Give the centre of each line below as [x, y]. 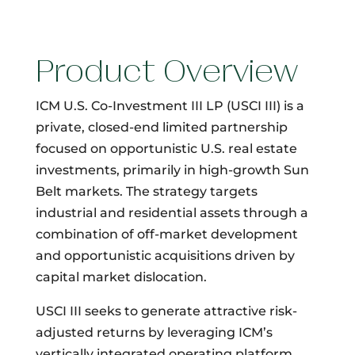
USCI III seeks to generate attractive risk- [166, 311]
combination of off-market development [166, 234]
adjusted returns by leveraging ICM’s [154, 332]
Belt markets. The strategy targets [146, 191]
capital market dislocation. [121, 277]
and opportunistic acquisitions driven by [165, 255]
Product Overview [166, 71]
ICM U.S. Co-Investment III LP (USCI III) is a [170, 105]
